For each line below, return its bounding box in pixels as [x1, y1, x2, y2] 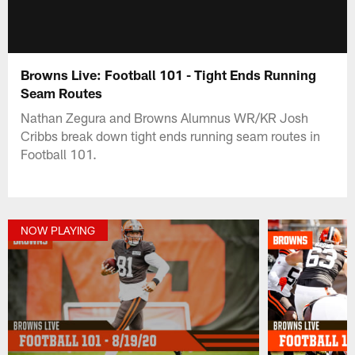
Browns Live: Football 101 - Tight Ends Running [21, 66, 317, 82]
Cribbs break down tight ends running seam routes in [21, 127, 321, 143]
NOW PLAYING [21, 223, 96, 238]
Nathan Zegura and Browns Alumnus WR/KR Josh [21, 109, 309, 125]
